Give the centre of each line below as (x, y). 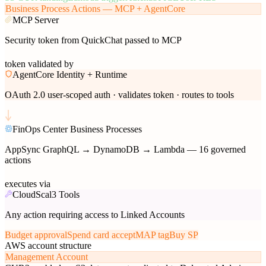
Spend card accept (101, 235)
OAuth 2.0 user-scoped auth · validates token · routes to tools (119, 95)
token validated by (39, 64)
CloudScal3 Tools (46, 195)
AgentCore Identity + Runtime (70, 75)
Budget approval (36, 235)
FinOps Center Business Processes (77, 129)
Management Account (47, 257)
